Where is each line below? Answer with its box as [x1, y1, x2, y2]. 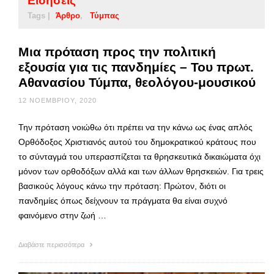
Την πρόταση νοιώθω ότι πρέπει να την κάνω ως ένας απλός [18, 122, 253, 132]
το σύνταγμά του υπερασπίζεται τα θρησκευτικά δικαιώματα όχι [18, 151, 261, 161]
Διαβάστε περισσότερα [18, 240, 86, 248]
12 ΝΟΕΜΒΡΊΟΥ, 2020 [18, 96, 97, 104]
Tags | [28, 10, 50, 20]
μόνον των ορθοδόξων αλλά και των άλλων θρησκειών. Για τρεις [18, 166, 264, 176]
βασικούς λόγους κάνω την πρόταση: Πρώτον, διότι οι [18, 180, 226, 191]
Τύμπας [90, 10, 119, 20]
